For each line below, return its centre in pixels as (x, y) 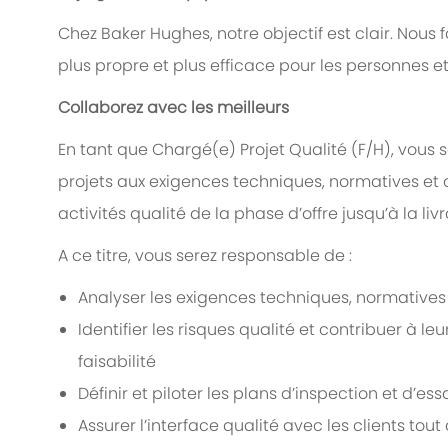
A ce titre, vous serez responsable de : (205, 256)
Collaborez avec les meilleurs (173, 108)
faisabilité (117, 362)
